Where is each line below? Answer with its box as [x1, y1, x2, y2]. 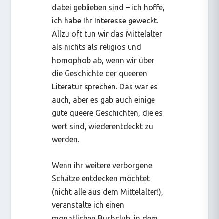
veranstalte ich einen [52, 200, 125, 209]
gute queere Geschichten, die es [52, 108, 163, 117]
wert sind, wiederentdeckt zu [52, 121, 153, 131]
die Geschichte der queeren [52, 68, 148, 78]
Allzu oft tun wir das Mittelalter [52, 29, 163, 38]
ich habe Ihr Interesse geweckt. [52, 16, 159, 25]
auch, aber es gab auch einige [52, 95, 155, 104]
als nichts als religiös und [52, 42, 142, 51]
